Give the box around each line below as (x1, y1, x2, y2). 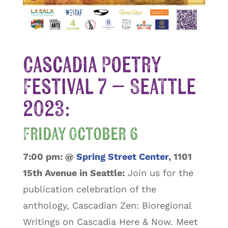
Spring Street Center (76, 151, 168, 162)
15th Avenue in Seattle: (22, 167, 125, 178)
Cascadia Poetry (22, 54, 160, 77)
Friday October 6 (22, 125, 138, 144)
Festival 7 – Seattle (22, 76, 196, 99)
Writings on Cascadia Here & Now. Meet (22, 216, 198, 227)
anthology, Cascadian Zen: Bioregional (22, 199, 191, 211)
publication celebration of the (22, 183, 156, 194)
